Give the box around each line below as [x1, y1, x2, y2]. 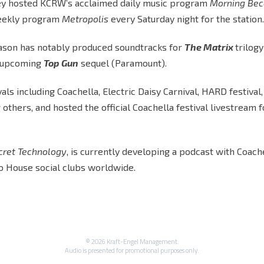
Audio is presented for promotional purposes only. [65, 245, 199, 255]
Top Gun [44, 57, 78, 68]
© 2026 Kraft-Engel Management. [85, 236, 179, 246]
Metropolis [62, 13, 111, 24]
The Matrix [184, 41, 233, 52]
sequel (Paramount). [78, 57, 167, 68]
